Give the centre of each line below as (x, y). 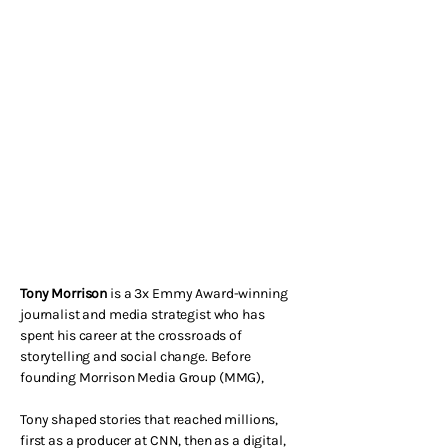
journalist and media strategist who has (142, 314)
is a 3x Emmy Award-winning (197, 293)
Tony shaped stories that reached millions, (149, 419)
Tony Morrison (64, 293)
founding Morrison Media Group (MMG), (142, 377)
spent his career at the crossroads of (131, 335)
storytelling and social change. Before (135, 356)
